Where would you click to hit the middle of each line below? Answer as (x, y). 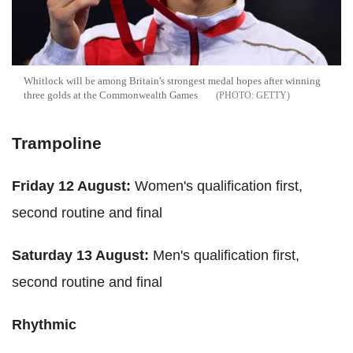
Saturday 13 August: (80, 255)
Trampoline (57, 143)
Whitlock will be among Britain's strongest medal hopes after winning (172, 80)
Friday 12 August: (73, 186)
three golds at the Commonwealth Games (111, 95)
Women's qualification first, (219, 186)
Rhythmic (44, 324)
